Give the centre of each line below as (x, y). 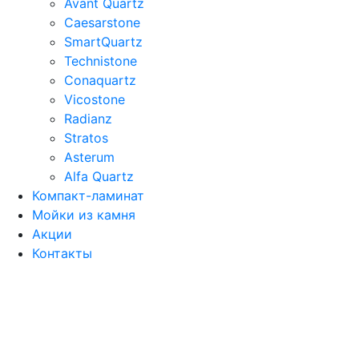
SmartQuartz (103, 41)
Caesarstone (102, 22)
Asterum (89, 157)
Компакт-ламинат (88, 195)
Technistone (101, 61)
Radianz (88, 118)
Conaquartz (100, 80)
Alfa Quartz (99, 176)
